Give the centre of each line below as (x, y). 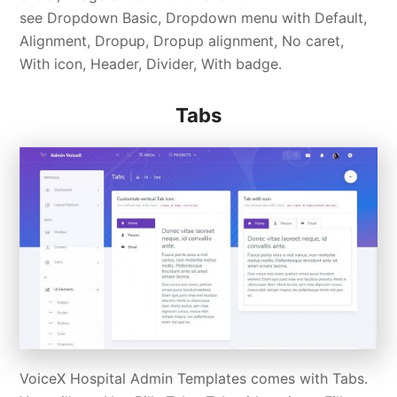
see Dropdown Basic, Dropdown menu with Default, (194, 17)
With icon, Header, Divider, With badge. (151, 63)
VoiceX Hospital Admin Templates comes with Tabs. (194, 379)
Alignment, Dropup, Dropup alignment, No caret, (182, 40)
